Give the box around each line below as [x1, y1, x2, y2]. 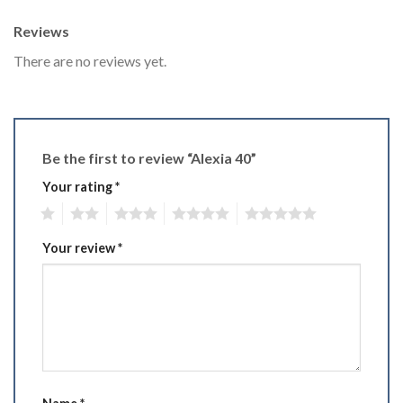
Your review [42, 239, 118, 255]
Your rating [42, 179, 115, 195]
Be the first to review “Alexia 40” [42, 149, 259, 167]
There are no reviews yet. [13, 52, 166, 70]
